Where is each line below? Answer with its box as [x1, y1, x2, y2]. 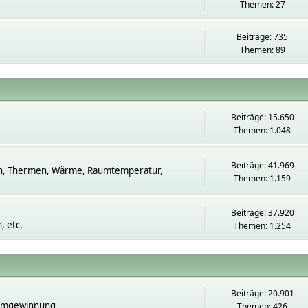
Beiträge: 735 [236, 31, 289, 43]
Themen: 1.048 [234, 124, 291, 136]
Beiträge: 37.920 [230, 207, 294, 219]
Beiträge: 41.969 [230, 159, 294, 171]
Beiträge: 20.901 [230, 287, 294, 299]
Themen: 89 [239, 44, 285, 56]
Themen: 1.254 [234, 220, 291, 232]
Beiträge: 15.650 [230, 111, 294, 123]
